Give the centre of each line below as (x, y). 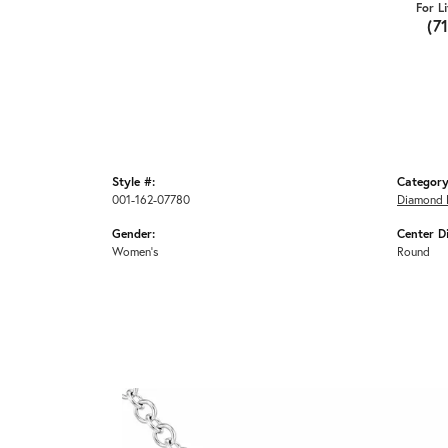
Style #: (133, 181)
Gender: (133, 233)
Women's (135, 251)
